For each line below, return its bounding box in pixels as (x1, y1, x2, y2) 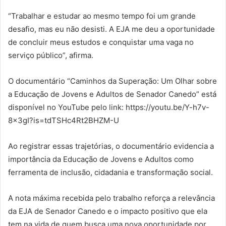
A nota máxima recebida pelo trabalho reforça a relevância (8, 193, 215, 203)
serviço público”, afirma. (8, 50, 93, 60)
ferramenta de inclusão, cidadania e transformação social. (8, 167, 213, 177)
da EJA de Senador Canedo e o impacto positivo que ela (8, 206, 207, 216)
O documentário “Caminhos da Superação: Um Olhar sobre (8, 76, 217, 86)
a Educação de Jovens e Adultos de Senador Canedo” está (8, 89, 216, 99)
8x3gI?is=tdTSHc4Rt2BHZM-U (8, 115, 119, 125)
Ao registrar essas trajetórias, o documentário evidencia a (8, 141, 214, 151)
